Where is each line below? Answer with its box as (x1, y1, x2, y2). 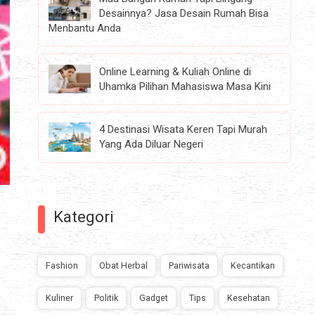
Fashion (46, 259, 78, 271)
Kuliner (46, 292, 73, 303)
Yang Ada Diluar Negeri (99, 138, 204, 151)
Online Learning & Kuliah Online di (99, 65, 252, 78)
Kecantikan (231, 259, 275, 271)
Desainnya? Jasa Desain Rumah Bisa (99, 6, 269, 20)
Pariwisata (169, 259, 210, 271)
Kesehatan (227, 292, 270, 303)
